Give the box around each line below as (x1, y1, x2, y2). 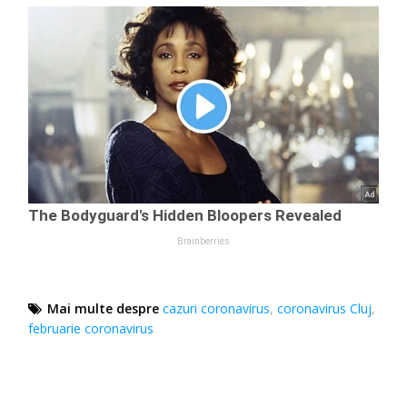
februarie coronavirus (28, 319, 154, 337)
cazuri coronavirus (163, 299, 271, 317)
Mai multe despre (47, 299, 160, 317)
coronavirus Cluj (277, 299, 372, 317)
